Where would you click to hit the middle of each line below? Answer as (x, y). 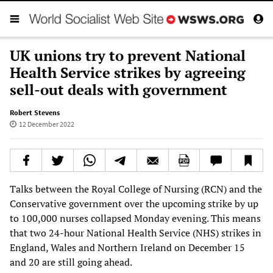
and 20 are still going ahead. (71, 262)
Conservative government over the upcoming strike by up (134, 203)
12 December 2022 (46, 124)
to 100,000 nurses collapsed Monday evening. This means (135, 218)
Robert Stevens (35, 112)
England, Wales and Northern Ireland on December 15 (127, 247)
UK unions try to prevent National (128, 55)
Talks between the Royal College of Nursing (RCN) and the (136, 189)
